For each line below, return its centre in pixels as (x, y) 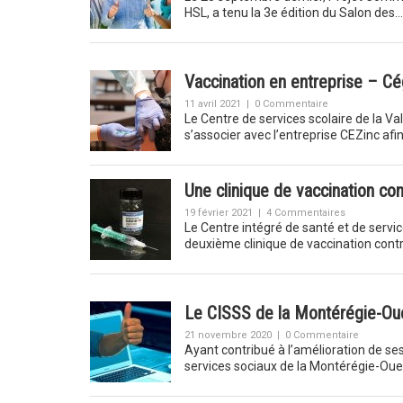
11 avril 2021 (212, 104)
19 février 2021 (218, 213)
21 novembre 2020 (228, 335)
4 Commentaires (305, 213)
